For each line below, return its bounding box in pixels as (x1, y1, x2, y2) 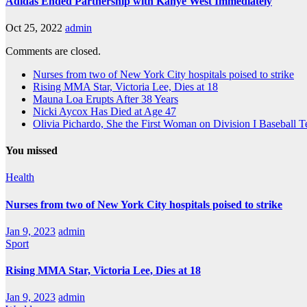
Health (5, 171, 34, 184)
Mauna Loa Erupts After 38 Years (33, 93, 178, 105)
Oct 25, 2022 (5, 21, 62, 34)
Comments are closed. (5, 45, 101, 57)
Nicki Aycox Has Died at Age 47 (33, 105, 176, 117)
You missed (5, 145, 58, 157)
